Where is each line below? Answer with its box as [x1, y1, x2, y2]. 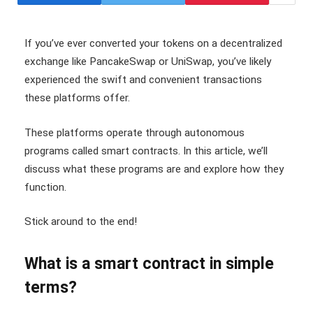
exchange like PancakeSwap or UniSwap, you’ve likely [24, 55, 271, 68]
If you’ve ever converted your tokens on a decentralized [24, 37, 282, 50]
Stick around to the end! [24, 215, 137, 228]
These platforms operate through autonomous [24, 126, 245, 139]
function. [24, 180, 66, 194]
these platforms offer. [24, 92, 130, 104]
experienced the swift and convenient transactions [24, 73, 262, 86]
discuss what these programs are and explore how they [24, 162, 284, 175]
